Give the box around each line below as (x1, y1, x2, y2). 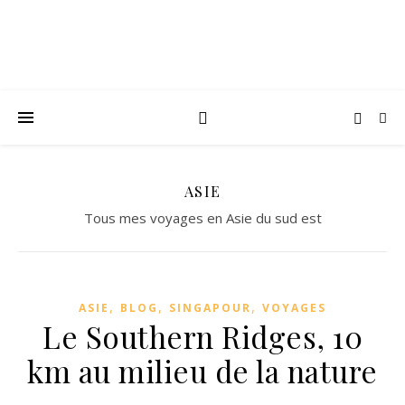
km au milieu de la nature (27, 351, 378, 391)
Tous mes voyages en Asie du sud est (83, 209, 322, 227)
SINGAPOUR (169, 300, 251, 316)
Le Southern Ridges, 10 (42, 316, 363, 356)
